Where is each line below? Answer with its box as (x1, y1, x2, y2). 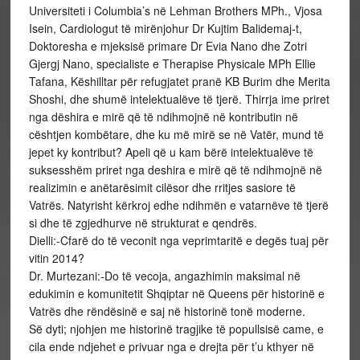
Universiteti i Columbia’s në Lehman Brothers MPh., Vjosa (28, 2, 322, 18)
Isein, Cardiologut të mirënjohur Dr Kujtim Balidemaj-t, (28, 20, 302, 36)
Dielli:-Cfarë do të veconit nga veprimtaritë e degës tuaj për (28, 232, 329, 248)
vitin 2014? (28, 250, 84, 266)
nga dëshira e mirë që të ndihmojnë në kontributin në (28, 108, 298, 125)
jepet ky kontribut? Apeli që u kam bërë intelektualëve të (28, 144, 313, 160)
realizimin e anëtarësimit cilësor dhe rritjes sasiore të (28, 179, 296, 195)
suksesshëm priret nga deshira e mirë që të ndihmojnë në (28, 162, 322, 178)
